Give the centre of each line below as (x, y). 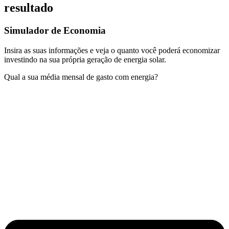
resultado (29, 8)
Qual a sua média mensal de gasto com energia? (81, 77)
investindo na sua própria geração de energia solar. (85, 59)
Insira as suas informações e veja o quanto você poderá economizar (112, 50)
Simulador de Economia (55, 30)
